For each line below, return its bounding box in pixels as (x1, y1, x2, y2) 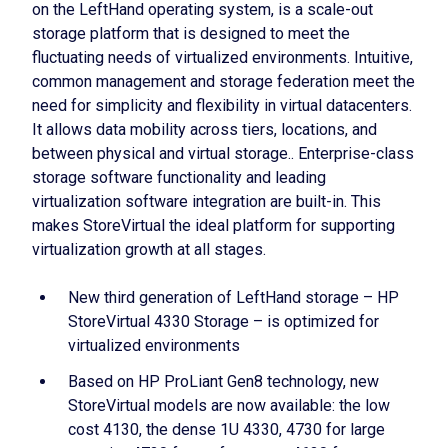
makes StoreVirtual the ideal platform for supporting (32, 216, 395, 235)
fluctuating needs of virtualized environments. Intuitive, (32, 48, 413, 67)
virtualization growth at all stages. (32, 240, 266, 259)
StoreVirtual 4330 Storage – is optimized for (68, 312, 379, 331)
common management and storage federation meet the (32, 72, 415, 91)
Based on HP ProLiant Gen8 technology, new (68, 372, 379, 391)
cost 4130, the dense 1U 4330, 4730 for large (68, 420, 385, 439)
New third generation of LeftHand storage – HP (68, 288, 399, 307)
